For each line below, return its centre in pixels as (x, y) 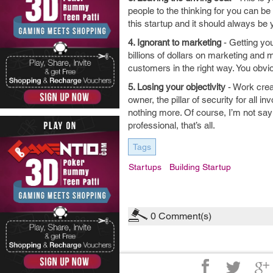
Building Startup (200, 167)
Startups (145, 167)
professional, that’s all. (172, 125)
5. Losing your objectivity (177, 87)
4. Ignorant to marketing (175, 42)
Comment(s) (184, 216)
